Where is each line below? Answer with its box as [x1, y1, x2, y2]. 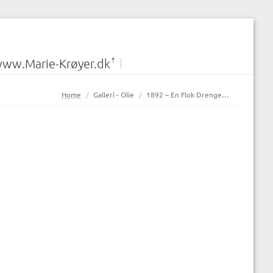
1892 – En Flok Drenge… [146, 90, 229, 99]
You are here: [49, 87, 104, 99]
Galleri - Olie [93, 90, 134, 99]
